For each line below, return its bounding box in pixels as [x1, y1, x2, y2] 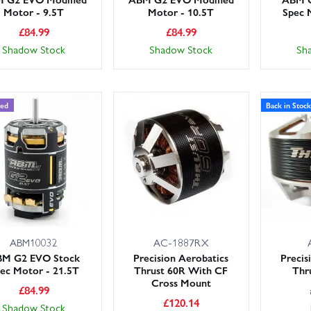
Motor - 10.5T [148, 4, 215, 20]
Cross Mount [151, 275, 211, 291]
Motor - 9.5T [3, 4, 65, 20]
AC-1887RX [153, 235, 209, 251]
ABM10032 [10, 235, 58, 251]
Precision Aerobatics [133, 250, 229, 266]
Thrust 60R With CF [134, 262, 228, 278]
